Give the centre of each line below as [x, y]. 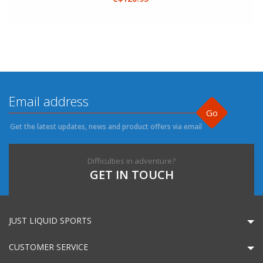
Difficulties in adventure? [131, 161]
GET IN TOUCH [131, 174]
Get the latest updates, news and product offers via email [106, 126]
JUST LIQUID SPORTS [50, 220]
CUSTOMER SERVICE [48, 247]
